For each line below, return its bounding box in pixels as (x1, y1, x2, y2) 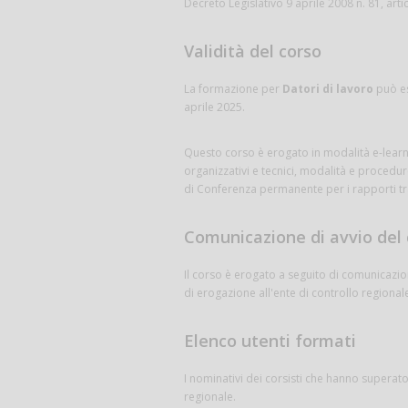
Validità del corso (184, 39, 321, 62)
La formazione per (184, 80, 282, 97)
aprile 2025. (184, 98, 245, 115)
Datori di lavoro (282, 80, 373, 97)
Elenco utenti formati (184, 329, 356, 352)
